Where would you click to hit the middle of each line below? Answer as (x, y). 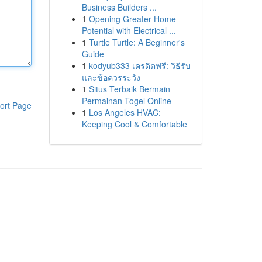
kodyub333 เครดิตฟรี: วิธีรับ (139, 65)
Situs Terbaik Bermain (129, 89)
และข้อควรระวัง (111, 77)
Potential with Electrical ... (129, 30)
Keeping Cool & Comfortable (134, 124)
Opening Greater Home (132, 19)
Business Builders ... (119, 7)
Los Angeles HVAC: (125, 112)
